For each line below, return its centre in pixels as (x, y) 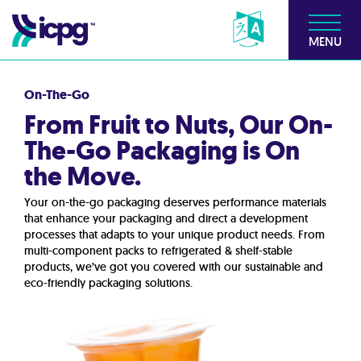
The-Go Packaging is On (162, 151)
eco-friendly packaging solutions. (108, 283)
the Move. (83, 176)
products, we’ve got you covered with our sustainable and (174, 267)
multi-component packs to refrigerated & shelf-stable (158, 251)
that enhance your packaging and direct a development (166, 218)
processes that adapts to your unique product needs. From (174, 234)
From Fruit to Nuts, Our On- (178, 125)
